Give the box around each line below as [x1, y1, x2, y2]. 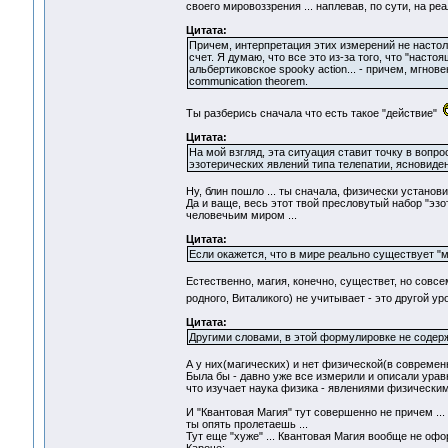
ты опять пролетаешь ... [185, 418, 308, 431]
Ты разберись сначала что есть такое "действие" [185, 107, 443, 120]
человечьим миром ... [185, 209, 297, 222]
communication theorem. [188, 75, 308, 88]
